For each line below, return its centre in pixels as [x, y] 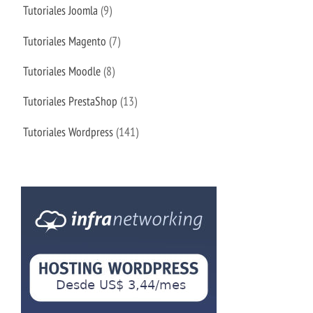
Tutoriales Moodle [62, 71]
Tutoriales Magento [65, 41]
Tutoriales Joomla [61, 10]
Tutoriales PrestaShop [71, 101]
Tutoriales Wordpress [68, 131]
